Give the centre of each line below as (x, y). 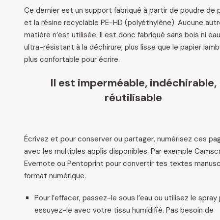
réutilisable (133, 97)
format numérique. (55, 176)
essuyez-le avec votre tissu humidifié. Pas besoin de (124, 210)
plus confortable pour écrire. (72, 59)
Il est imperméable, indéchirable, (133, 83)
